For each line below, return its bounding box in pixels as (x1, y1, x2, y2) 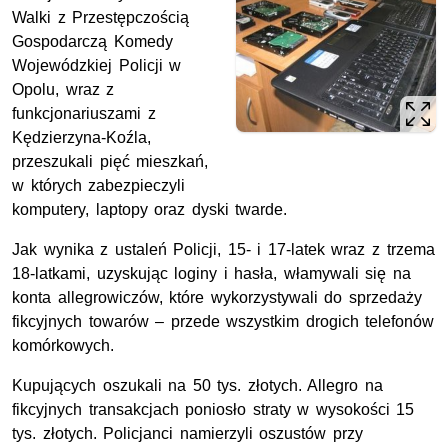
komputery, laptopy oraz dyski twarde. (12, 201, 288, 219)
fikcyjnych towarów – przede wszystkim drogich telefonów (12, 313, 435, 331)
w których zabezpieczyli (12, 177, 186, 195)
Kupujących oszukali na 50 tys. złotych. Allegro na (12, 377, 383, 395)
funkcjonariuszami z (12, 105, 156, 123)
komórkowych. (12, 337, 114, 355)
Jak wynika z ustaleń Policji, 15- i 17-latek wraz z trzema (12, 241, 435, 259)
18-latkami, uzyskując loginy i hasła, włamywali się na (12, 265, 411, 283)
